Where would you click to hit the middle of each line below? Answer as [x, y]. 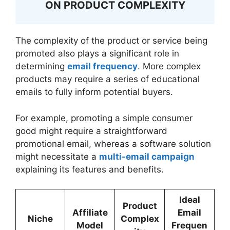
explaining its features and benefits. [90, 169]
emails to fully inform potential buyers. [94, 92]
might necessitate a [57, 156]
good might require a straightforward [91, 131]
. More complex [169, 66]
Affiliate [90, 213]
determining [41, 66]
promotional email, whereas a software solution [113, 143]
